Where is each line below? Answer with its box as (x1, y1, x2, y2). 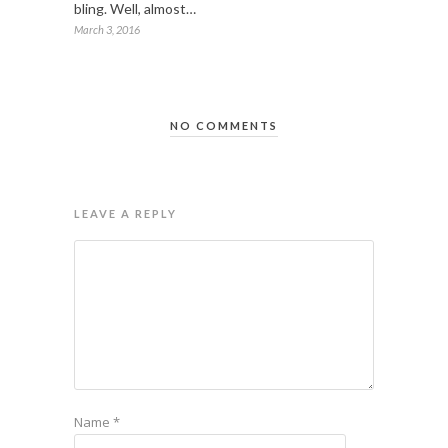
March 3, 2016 (74, 22, 140, 36)
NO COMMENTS (170, 118, 278, 132)
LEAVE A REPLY (74, 206, 177, 220)
